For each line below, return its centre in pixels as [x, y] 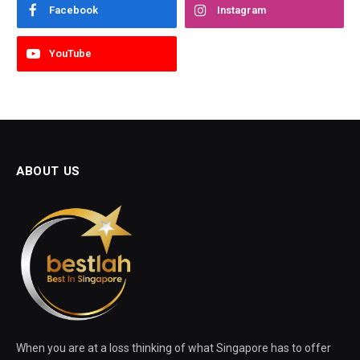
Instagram [241, 10]
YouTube [70, 53]
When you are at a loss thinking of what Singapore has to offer [174, 348]
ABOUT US [48, 171]
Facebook [74, 10]
